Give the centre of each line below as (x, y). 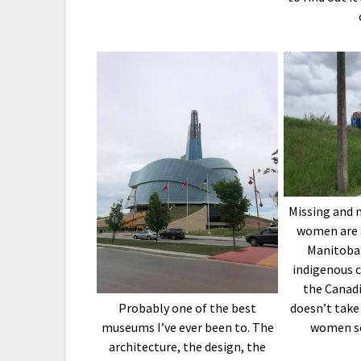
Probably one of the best (188, 308)
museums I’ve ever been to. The (187, 328)
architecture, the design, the (188, 347)
